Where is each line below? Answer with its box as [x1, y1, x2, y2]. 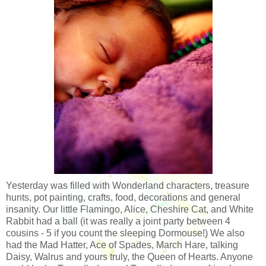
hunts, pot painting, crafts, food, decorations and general [6, 192, 240, 202]
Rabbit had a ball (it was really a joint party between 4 [6, 216, 230, 226]
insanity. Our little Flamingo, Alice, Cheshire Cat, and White [6, 204, 254, 214]
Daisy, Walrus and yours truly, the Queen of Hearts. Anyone [6, 251, 253, 262]
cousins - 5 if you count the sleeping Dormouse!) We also [6, 227, 245, 238]
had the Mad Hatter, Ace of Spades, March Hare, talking [6, 239, 238, 250]
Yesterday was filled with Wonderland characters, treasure [6, 180, 249, 191]
